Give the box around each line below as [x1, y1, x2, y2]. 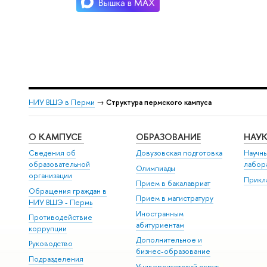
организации [28, 170, 72, 181]
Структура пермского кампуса [105, 97, 212, 108]
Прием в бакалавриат [136, 178, 211, 189]
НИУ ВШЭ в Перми [28, 97, 95, 108]
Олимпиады [136, 163, 176, 173]
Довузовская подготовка [136, 148, 223, 159]
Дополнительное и [136, 235, 203, 246]
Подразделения [28, 253, 83, 264]
